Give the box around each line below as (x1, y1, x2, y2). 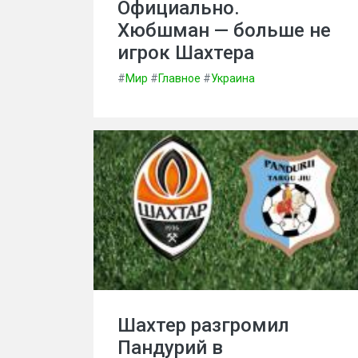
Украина (211, 72, 255, 85)
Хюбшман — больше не (117, 19, 331, 42)
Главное (158, 72, 201, 85)
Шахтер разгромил (117, 314, 289, 336)
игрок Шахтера (117, 42, 254, 64)
